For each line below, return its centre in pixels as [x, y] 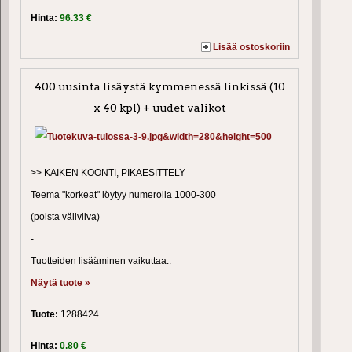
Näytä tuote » [60, 283]
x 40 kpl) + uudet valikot [159, 108]
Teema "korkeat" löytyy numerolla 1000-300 [123, 195]
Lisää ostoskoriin [252, 48]
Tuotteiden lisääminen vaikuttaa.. [101, 261]
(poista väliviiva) [65, 217]
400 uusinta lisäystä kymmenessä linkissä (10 [159, 87]
